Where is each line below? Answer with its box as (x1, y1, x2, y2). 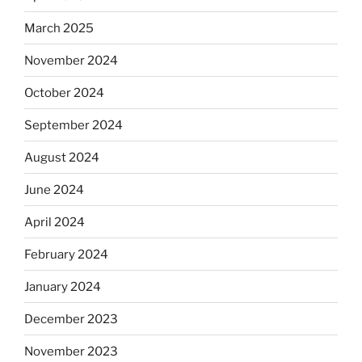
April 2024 (24, 214, 85, 229)
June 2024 (24, 182, 84, 197)
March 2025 (24, 20, 94, 36)
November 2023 (24, 343, 118, 359)
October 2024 (24, 85, 104, 100)
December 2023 (24, 311, 118, 326)
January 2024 (24, 279, 101, 294)
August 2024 (24, 149, 99, 165)
